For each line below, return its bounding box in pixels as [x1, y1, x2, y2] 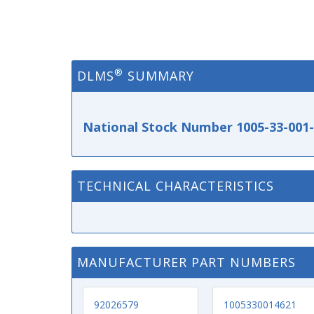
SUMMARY [123, 67, 194, 84]
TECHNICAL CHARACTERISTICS [77, 177, 274, 194]
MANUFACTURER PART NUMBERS [77, 254, 296, 271]
